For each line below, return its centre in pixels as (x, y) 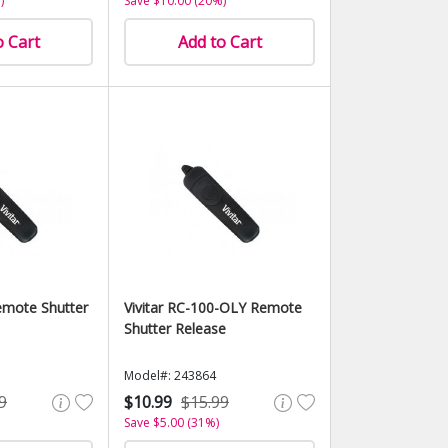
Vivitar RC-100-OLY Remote (213, 307)
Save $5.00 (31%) (171, 422)
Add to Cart (219, 42)
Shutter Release (175, 328)
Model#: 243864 (170, 375)
